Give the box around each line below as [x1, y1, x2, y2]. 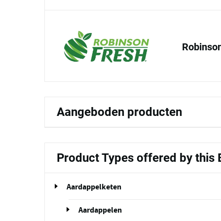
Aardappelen [78, 206, 122, 215]
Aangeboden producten [57, 105, 182, 119]
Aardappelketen [67, 183, 121, 191]
